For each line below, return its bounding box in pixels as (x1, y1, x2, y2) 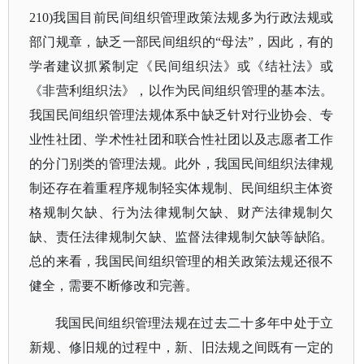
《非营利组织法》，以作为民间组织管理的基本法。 (29, 84, 334, 97)
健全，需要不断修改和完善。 (29, 279, 198, 292)
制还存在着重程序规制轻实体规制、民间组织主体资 (29, 181, 334, 195)
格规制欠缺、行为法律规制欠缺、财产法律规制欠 (29, 206, 334, 219)
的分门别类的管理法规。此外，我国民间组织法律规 (29, 157, 334, 171)
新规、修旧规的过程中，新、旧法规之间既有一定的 (29, 340, 334, 354)
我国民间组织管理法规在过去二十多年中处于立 (55, 316, 334, 330)
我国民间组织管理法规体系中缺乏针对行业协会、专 (29, 108, 334, 122)
